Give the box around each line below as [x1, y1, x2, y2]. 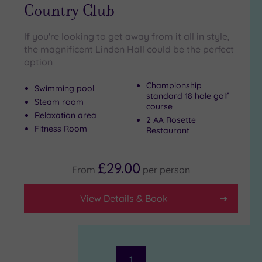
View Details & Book [80, 192, 168, 204]
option [24, 56, 53, 68]
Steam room [35, 96, 84, 107]
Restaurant [146, 125, 189, 136]
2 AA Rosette [146, 114, 196, 125]
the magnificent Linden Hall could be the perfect [24, 43, 234, 55]
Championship [146, 80, 202, 91]
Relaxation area [35, 109, 96, 120]
